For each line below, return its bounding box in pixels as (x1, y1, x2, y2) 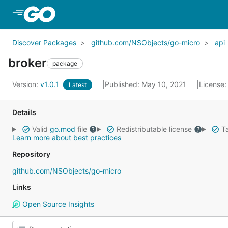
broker (8, 55, 47, 70)
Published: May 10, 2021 (105, 80, 188, 89)
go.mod (49, 125, 75, 133)
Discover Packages (12, 38, 76, 47)
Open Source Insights (20, 199, 94, 208)
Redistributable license (114, 125, 194, 133)
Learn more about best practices (12, 133, 121, 142)
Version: (12, 80, 40, 89)
